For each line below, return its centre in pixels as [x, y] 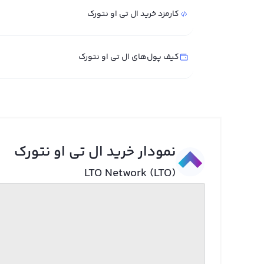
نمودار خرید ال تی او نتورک [95, 152]
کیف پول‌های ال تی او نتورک [129, 57]
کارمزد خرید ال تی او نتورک [133, 14]
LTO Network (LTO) [130, 174]
